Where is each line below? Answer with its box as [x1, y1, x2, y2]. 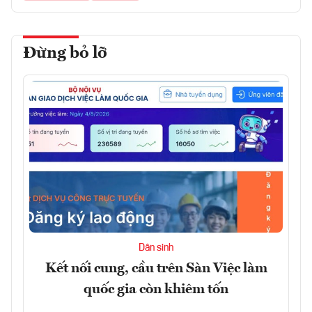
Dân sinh [139, 243, 173, 253]
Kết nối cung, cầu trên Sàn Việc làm [45, 262, 267, 276]
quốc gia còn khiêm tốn [84, 283, 228, 297]
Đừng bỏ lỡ [23, 45, 107, 62]
